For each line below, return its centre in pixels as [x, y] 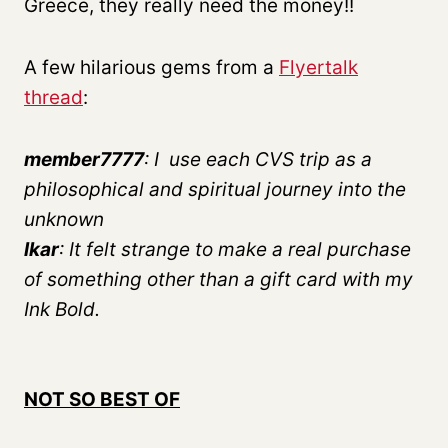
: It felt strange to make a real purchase [235, 249]
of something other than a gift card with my [218, 279]
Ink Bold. [62, 309]
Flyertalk [318, 67]
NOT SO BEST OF [102, 399]
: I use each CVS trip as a [258, 159]
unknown [64, 219]
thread [53, 97]
